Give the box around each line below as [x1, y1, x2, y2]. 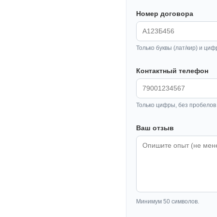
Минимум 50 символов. [136, 198, 199, 205]
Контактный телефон [136, 66, 208, 75]
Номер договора [136, 9, 193, 17]
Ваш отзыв [136, 124, 174, 132]
